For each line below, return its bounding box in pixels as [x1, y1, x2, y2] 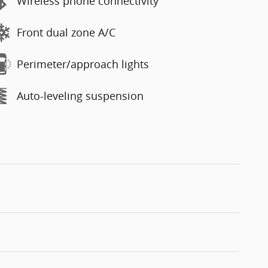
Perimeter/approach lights [17, 57, 149, 71]
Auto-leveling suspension [17, 89, 144, 103]
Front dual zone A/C [17, 25, 115, 39]
